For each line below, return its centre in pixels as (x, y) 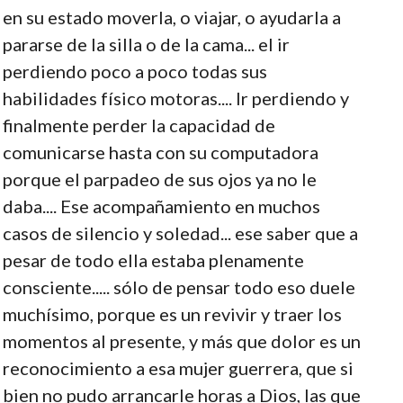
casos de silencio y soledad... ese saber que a (180, 233)
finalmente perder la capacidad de (139, 125)
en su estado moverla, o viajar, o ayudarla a (171, 17)
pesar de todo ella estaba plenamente (153, 260)
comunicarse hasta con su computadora (160, 152)
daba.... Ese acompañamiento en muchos (161, 206)
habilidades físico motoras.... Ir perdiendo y (175, 98)
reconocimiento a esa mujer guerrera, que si (178, 367)
